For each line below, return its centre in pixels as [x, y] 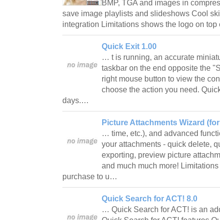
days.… [77, 100]
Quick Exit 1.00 [129, 46]
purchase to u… [91, 176]
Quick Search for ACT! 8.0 [150, 198]
